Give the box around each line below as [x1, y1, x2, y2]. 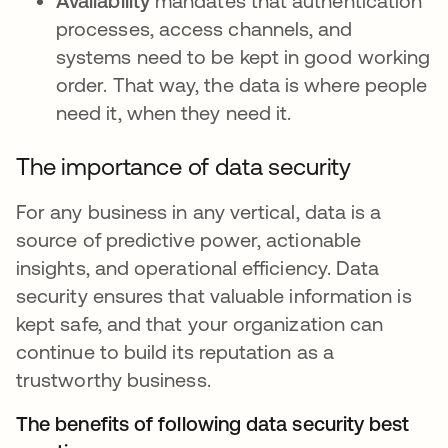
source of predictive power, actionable [16, 228, 362, 251]
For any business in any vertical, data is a [16, 200, 382, 223]
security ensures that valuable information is [16, 284, 412, 307]
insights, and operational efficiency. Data [16, 256, 380, 279]
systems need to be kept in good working [56, 45, 431, 68]
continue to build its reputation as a [16, 340, 334, 363]
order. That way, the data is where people [56, 73, 428, 96]
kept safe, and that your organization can [16, 312, 384, 335]
